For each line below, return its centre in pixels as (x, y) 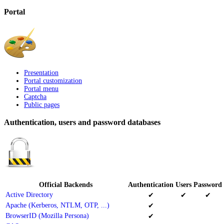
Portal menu (41, 89)
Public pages (42, 105)
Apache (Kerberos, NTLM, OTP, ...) (57, 205)
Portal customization (53, 81)
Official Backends (66, 184)
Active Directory (29, 194)
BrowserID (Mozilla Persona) (47, 215)
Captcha (35, 97)
